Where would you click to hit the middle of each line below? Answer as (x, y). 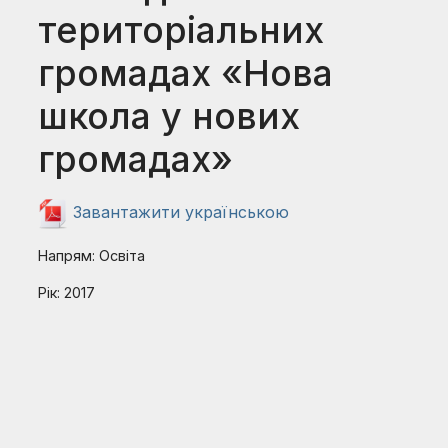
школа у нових (169, 116)
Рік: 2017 (67, 292)
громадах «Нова (186, 73)
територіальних (181, 30)
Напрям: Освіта (92, 255)
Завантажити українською (179, 212)
